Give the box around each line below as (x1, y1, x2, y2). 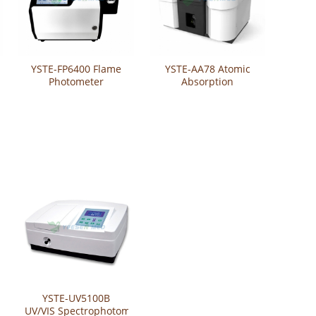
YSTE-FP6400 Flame (31, 62, 122, 76)
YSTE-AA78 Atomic (164, 62, 250, 76)
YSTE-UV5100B (42, 291, 111, 305)
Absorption (181, 75, 234, 89)
